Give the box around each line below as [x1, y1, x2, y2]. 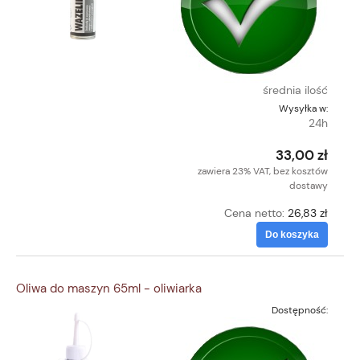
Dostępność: [272, 303, 328, 317]
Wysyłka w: [279, 102, 328, 116]
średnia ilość [263, 83, 328, 98]
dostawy [289, 179, 328, 193]
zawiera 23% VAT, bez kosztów [198, 165, 328, 178]
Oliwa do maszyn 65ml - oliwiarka [16, 280, 202, 297]
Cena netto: [224, 206, 288, 221]
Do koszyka [265, 229, 319, 241]
